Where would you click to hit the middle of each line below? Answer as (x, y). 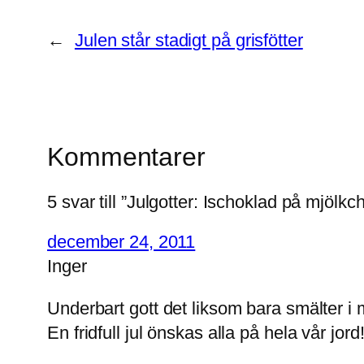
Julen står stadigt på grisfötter (188, 40)
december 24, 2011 (121, 242)
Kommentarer (126, 156)
